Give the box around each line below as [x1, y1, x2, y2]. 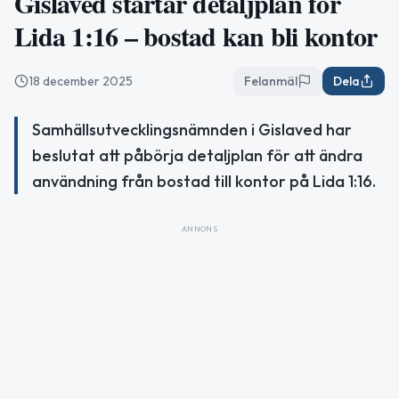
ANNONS [181, 224, 218, 233]
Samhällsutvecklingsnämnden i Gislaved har [32, 119, 352, 140]
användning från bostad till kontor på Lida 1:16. [32, 171, 376, 191]
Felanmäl [244, 73, 297, 89]
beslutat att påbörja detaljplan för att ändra [32, 145, 362, 166]
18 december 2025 [28, 73, 133, 89]
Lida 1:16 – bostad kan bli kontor [14, 16, 378, 55]
